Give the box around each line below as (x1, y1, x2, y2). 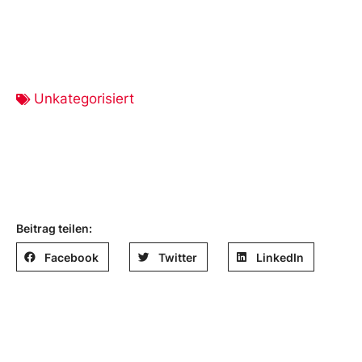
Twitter (158, 250, 197, 264)
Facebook (44, 250, 99, 264)
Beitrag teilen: (16, 221, 92, 235)
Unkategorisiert (34, 90, 134, 107)
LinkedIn (256, 250, 305, 264)
